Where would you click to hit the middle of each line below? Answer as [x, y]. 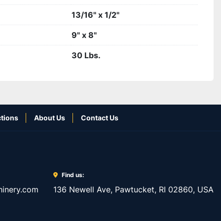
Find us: [73, 175]
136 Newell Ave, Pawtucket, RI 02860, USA [133, 189]
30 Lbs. [86, 55]
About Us [50, 118]
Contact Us [100, 118]
